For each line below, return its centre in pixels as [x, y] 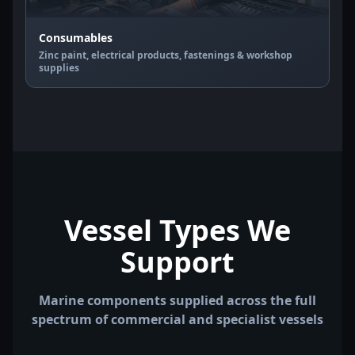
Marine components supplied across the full [177, 300]
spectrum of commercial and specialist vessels [177, 319]
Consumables [76, 38]
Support [177, 262]
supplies [59, 68]
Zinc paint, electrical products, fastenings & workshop [166, 55]
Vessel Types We [177, 230]
